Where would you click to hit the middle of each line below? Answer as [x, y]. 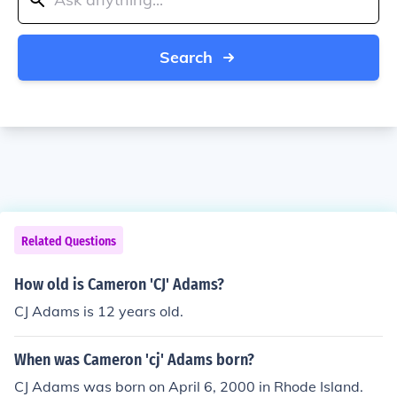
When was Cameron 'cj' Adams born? [134, 360]
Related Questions [69, 241]
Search [186, 57]
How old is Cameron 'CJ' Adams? [119, 284]
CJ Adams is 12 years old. [99, 311]
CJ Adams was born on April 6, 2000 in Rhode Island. [189, 386]
